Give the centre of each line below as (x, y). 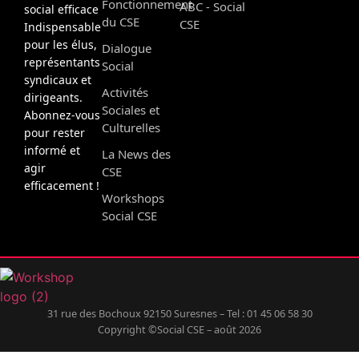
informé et (52, 150)
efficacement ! (62, 185)
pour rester (54, 132)
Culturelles (131, 127)
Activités (125, 92)
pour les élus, (61, 44)
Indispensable (63, 26)
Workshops (133, 198)
